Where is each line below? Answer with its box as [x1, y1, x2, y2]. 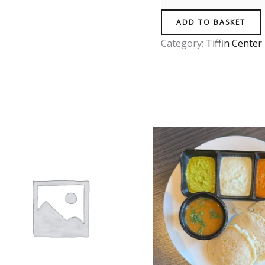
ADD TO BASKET [176, 17, 245, 27]
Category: [161, 37, 206, 50]
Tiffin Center [206, 37, 262, 50]
